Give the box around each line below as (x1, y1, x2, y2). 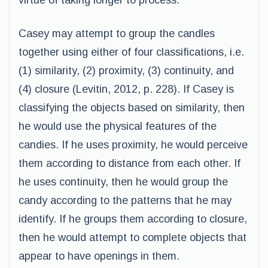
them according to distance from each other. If (19, 157, 240, 169)
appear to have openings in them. (19, 250, 179, 262)
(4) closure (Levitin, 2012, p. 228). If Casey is (19, 83, 234, 95)
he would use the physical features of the (19, 120, 217, 132)
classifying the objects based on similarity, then (19, 102, 245, 114)
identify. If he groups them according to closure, (19, 213, 247, 225)
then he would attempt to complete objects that (19, 232, 246, 243)
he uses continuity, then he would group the (19, 176, 228, 188)
